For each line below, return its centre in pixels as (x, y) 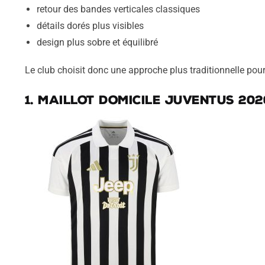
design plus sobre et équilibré (97, 42)
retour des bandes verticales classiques (118, 9)
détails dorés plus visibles (90, 25)
